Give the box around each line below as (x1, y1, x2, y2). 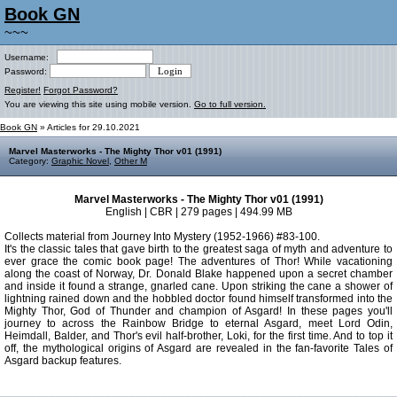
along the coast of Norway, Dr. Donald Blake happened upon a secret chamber (4, 268, 393, 280)
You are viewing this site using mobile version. (4, 99, 194, 109)
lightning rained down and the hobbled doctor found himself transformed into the (4, 292, 393, 305)
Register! (4, 85, 41, 95)
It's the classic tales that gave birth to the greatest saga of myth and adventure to (4, 243, 393, 255)
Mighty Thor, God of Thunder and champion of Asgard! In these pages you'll (4, 305, 393, 317)
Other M (114, 156, 147, 166)
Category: (9, 156, 51, 166)
